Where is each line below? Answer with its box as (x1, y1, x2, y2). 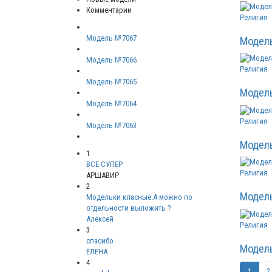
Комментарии (86, 5, 132, 15)
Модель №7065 (86, 77, 137, 87)
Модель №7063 (86, 121, 137, 131)
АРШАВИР (86, 171, 119, 180)
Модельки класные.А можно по (86, 192, 192, 202)
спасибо (86, 236, 114, 246)
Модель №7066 (86, 55, 137, 65)
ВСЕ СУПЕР (86, 160, 123, 169)
